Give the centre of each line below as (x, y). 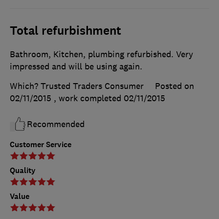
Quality (23, 171)
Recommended (56, 124)
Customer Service (41, 145)
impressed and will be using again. (76, 67)
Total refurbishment (66, 31)
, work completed (89, 99)
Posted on (175, 86)
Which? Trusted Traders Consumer (77, 86)
